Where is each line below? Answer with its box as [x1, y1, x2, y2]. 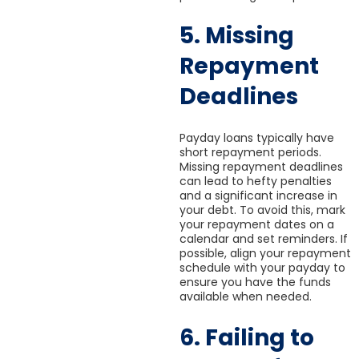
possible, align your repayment [179, 245, 351, 262]
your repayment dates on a [179, 216, 334, 233]
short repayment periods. [179, 144, 321, 161]
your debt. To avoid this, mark [179, 202, 345, 219]
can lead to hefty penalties [179, 173, 332, 190]
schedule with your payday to [179, 260, 345, 276]
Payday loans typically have [179, 130, 334, 147]
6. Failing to [179, 321, 314, 353]
